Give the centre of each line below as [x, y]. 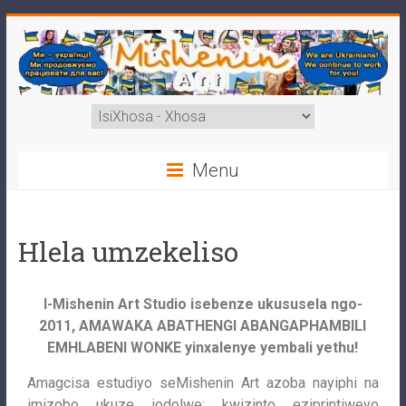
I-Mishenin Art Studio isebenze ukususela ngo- [203, 304]
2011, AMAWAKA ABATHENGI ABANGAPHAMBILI [203, 326]
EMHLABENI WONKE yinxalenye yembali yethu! [203, 348]
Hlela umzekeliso [128, 252]
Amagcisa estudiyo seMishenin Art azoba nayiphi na [203, 383]
